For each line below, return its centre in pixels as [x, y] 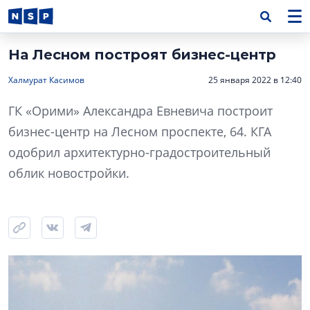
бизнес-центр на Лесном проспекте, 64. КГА [140, 131]
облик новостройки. [69, 173]
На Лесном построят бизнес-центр [142, 55]
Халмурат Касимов [46, 80]
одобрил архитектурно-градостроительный [139, 152]
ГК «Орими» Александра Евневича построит [140, 111]
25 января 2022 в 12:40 [255, 80]
